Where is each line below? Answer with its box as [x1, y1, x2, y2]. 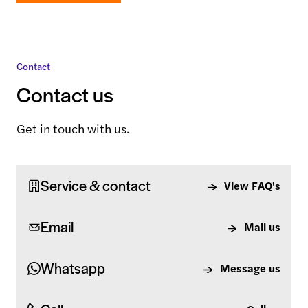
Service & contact [41, 175, 151, 195]
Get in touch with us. [16, 120, 129, 137]
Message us [219, 260, 280, 276]
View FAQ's [223, 177, 280, 193]
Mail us [243, 219, 280, 234]
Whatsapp [41, 258, 105, 278]
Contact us [16, 79, 114, 109]
